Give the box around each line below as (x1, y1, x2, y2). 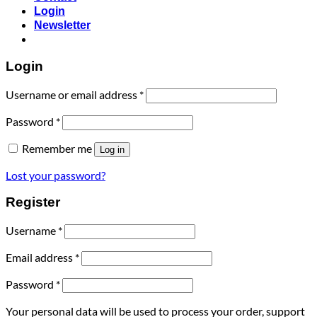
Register (6, 195, 60, 210)
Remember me (22, 141, 92, 155)
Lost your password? (6, 168, 105, 182)
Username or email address (6, 87, 139, 101)
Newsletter (34, 19, 91, 32)
